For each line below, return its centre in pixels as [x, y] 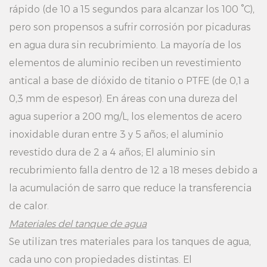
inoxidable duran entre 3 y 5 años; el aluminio [116, 134]
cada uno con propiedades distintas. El [100, 260]
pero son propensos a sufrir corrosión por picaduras [130, 27]
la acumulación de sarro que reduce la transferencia [130, 188]
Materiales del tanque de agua [78, 224]
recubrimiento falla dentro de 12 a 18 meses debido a [133, 170]
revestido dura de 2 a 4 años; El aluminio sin [112, 152]
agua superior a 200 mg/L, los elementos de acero [125, 117]
